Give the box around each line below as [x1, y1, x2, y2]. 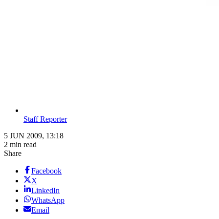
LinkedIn [31, 186, 60, 195]
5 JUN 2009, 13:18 [4, 131, 64, 140]
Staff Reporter [23, 115, 67, 124]
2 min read [4, 140, 37, 149]
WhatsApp [31, 196, 65, 205]
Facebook [31, 167, 62, 175]
